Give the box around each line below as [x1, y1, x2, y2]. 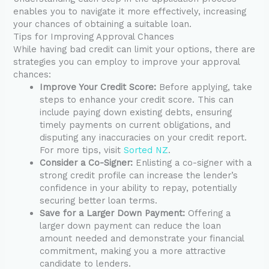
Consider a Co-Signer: [40, 157, 133, 169]
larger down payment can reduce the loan [40, 220, 222, 232]
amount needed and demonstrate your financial [40, 233, 244, 244]
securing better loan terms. [40, 195, 158, 207]
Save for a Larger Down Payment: [40, 208, 186, 219]
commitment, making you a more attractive [40, 246, 226, 257]
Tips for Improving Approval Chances [13, 31, 175, 43]
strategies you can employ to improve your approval [13, 56, 240, 68]
